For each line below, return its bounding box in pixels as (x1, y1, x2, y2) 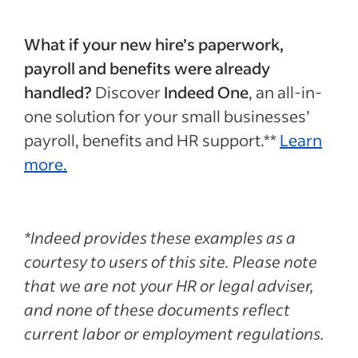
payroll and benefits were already (24, 57, 270, 78)
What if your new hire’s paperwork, (24, 33, 284, 54)
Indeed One (164, 81, 249, 102)
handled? (24, 81, 95, 102)
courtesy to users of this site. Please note (24, 250, 317, 272)
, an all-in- (249, 81, 322, 102)
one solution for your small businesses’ (24, 105, 310, 126)
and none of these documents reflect (24, 298, 290, 320)
